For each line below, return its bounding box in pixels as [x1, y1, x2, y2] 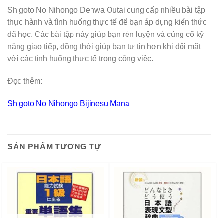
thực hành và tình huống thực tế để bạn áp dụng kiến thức [7, 18, 207, 27]
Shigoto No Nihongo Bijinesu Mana [7, 99, 129, 108]
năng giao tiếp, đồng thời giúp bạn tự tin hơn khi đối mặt [7, 42, 200, 51]
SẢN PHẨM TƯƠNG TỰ [7, 142, 101, 151]
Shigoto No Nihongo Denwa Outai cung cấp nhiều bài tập [7, 6, 205, 15]
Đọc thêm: [7, 77, 42, 86]
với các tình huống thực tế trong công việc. [7, 54, 153, 63]
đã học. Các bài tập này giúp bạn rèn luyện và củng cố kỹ [7, 30, 204, 39]
